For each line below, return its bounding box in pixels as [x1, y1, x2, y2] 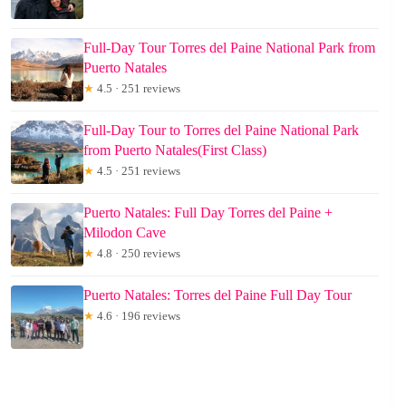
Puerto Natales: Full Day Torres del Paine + [83, 204, 333, 220]
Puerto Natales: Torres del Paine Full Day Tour [83, 286, 352, 303]
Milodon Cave [83, 224, 166, 240]
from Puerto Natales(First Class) [83, 141, 266, 158]
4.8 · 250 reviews [94, 246, 180, 260]
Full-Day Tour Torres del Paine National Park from [83, 39, 375, 55]
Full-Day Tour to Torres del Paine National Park [83, 121, 359, 138]
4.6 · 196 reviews [94, 308, 180, 323]
